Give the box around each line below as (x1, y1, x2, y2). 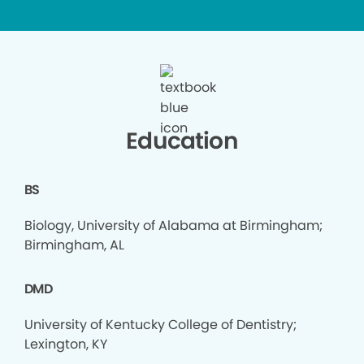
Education (126, 124, 238, 157)
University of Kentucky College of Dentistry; (24, 314, 297, 334)
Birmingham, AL (24, 235, 124, 254)
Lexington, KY (24, 334, 107, 353)
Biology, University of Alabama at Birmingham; (24, 215, 323, 235)
